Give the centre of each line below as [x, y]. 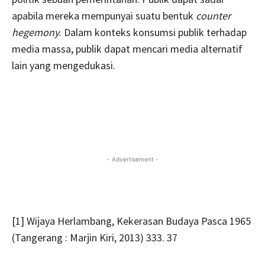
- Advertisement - [132, 159]
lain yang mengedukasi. [64, 65]
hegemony [35, 32]
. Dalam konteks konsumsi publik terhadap [153, 32]
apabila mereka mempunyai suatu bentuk [104, 15]
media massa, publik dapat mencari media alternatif [127, 49]
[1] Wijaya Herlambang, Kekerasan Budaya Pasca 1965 [131, 221]
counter [213, 15]
